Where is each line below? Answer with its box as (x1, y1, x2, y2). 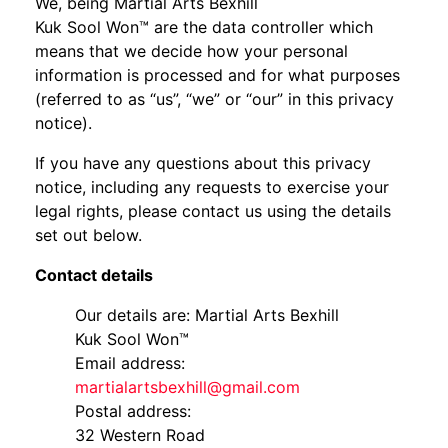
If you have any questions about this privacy (35, 153, 371, 173)
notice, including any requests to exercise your (35, 177, 389, 197)
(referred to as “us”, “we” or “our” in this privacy (35, 89, 394, 109)
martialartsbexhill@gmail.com (75, 377, 300, 397)
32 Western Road (75, 425, 205, 445)
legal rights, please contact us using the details (35, 201, 391, 221)
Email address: (75, 353, 185, 373)
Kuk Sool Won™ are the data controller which (35, 17, 373, 37)
